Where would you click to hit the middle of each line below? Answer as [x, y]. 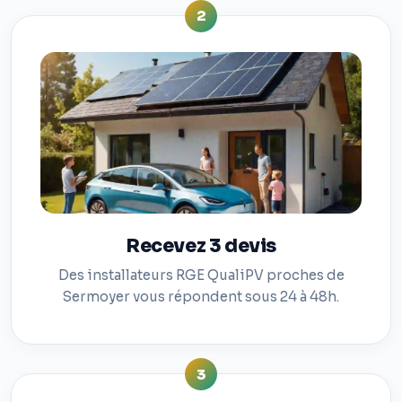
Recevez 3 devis [201, 245]
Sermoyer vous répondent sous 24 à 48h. [201, 297]
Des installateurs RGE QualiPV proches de [201, 275]
